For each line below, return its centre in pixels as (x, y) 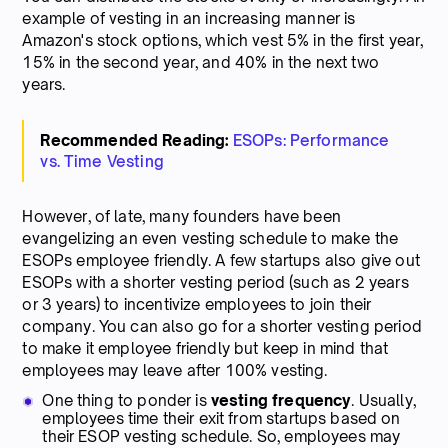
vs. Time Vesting (102, 161)
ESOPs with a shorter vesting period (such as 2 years (215, 282)
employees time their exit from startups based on (221, 418)
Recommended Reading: (136, 140)
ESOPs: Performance (311, 140)
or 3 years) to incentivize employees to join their (197, 304)
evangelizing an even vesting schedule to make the (210, 238)
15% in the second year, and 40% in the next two (200, 62)
